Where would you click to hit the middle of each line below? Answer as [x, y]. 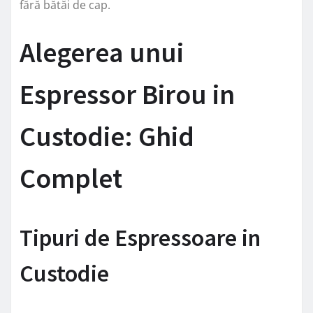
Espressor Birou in [127, 94]
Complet [71, 178]
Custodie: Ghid [107, 136]
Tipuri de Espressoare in [140, 237]
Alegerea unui [102, 52]
